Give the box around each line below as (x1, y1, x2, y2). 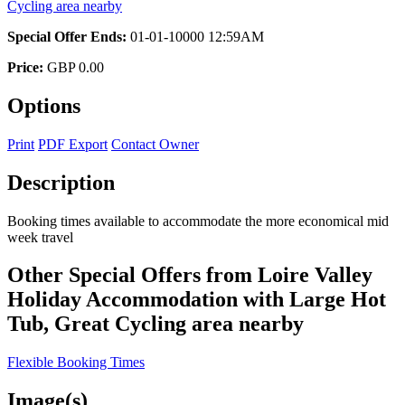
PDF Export (38, 136, 108, 152)
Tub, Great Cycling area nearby (7, 312, 304, 336)
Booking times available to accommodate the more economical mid (7, 212, 389, 229)
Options (7, 93, 80, 118)
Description (7, 170, 115, 194)
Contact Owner (111, 136, 199, 152)
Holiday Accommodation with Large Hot (7, 287, 386, 312)
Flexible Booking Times (7, 354, 145, 371)
